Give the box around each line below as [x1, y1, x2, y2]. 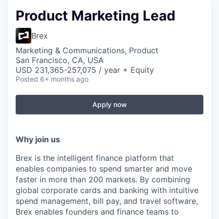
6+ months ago [40, 75, 88, 83]
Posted [16, 75, 38, 83]
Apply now [92, 100, 127, 109]
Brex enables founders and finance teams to [16, 207, 179, 217]
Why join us [16, 134, 60, 144]
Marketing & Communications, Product [16, 45, 158, 55]
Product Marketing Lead [16, 7, 175, 24]
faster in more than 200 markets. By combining [16, 175, 190, 184]
